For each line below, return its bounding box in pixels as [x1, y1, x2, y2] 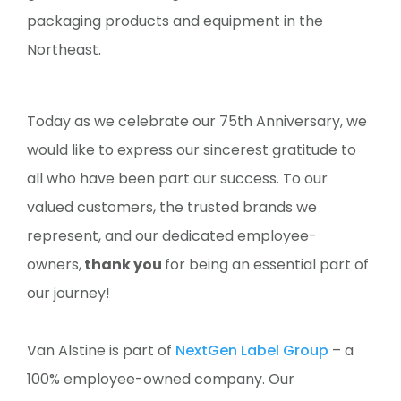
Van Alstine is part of [27, 340, 175, 361]
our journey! [27, 283, 110, 303]
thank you [81, 254, 165, 275]
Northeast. [27, 39, 101, 60]
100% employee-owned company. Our [27, 369, 294, 389]
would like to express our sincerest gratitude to [27, 140, 356, 160]
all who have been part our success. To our [27, 168, 328, 189]
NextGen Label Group [175, 340, 328, 361]
